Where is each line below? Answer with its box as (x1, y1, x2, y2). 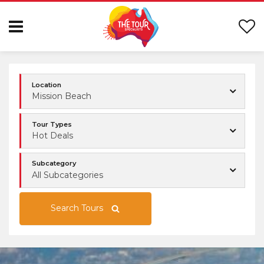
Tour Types (32, 120, 72, 128)
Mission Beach (32, 91, 91, 102)
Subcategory (32, 159, 76, 168)
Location (32, 80, 61, 89)
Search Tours (51, 203, 103, 214)
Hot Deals (32, 130, 73, 141)
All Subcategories (32, 169, 103, 180)
